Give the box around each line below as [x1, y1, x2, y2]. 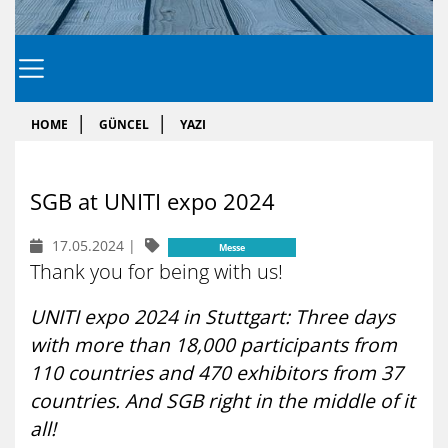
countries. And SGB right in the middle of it [30, 387, 415, 415]
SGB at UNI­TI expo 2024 [30, 186, 275, 218]
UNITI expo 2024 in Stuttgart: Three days [30, 303, 395, 331]
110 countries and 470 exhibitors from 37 [30, 359, 403, 387]
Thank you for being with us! [30, 258, 283, 286]
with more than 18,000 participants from [30, 331, 397, 359]
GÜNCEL [99, 115, 149, 133]
